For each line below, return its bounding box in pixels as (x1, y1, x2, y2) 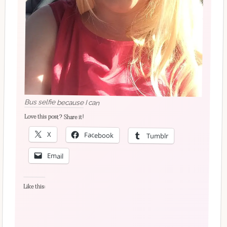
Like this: (23, 183, 46, 190)
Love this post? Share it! (24, 113, 84, 121)
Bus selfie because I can (24, 97, 100, 106)
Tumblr (146, 130, 169, 140)
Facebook (84, 130, 114, 140)
